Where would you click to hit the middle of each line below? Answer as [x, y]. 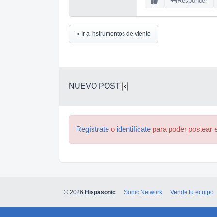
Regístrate [93, 129]
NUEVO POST [95, 86]
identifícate [134, 129]
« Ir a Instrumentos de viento [114, 34]
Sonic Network [143, 192]
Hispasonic [100, 192]
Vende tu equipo [192, 192]
